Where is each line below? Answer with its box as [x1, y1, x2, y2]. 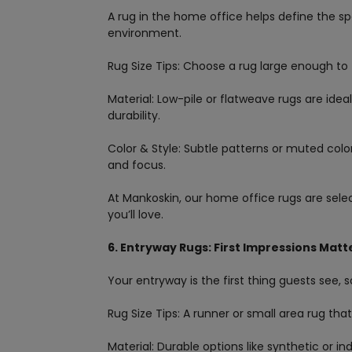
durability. [108, 108, 160, 124]
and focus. [108, 157, 166, 174]
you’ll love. [108, 207, 163, 223]
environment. [108, 25, 181, 42]
